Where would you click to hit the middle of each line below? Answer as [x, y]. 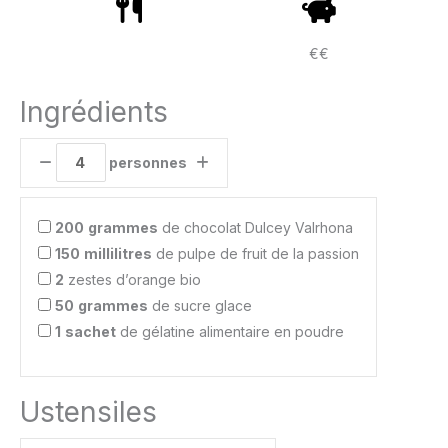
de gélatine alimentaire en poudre [230, 331]
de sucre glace [200, 305]
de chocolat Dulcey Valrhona [255, 227]
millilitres [118, 253]
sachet [90, 331]
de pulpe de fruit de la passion [255, 253]
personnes [146, 162]
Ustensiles [88, 411]
